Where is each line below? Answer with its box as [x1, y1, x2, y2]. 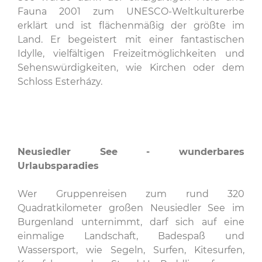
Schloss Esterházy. [18, 76, 102, 87]
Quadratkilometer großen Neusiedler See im [18, 202, 244, 213]
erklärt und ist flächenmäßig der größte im [18, 20, 244, 31]
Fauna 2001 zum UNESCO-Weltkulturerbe [18, 6, 244, 17]
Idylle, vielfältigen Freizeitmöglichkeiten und [18, 48, 244, 59]
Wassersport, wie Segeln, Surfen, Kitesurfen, [18, 244, 244, 256]
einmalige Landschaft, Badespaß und [18, 230, 244, 242]
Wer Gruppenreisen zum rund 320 [18, 188, 244, 199]
